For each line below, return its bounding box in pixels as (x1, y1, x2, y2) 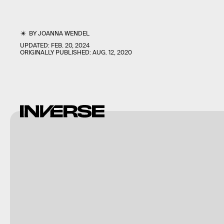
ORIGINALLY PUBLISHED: (20, 48, 92, 57)
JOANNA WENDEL (38, 29, 90, 38)
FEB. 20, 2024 (51, 41, 89, 50)
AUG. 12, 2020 (92, 48, 132, 57)
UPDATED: (20, 41, 51, 50)
